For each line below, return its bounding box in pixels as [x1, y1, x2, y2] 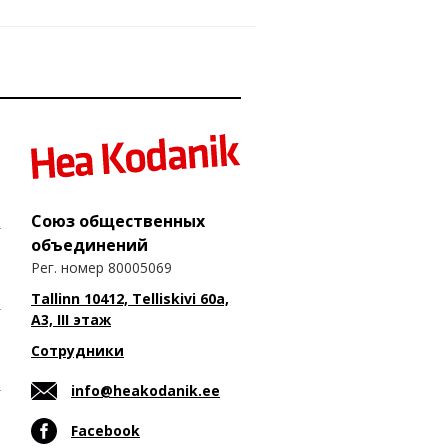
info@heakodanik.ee [71, 380, 220, 400]
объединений [31, 233, 148, 256]
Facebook [71, 420, 140, 440]
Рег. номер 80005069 [31, 257, 172, 277]
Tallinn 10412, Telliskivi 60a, [31, 288, 229, 308]
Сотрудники [31, 340, 124, 360]
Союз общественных [31, 209, 205, 232]
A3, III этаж [31, 309, 111, 329]
